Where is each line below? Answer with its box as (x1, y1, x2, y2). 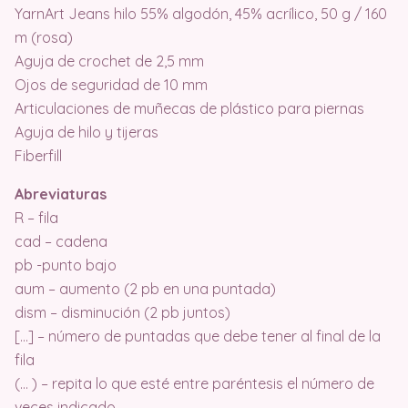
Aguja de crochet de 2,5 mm (15, 52, 204, 71)
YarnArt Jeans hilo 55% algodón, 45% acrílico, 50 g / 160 (15, 5, 387, 24)
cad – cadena (15, 232, 107, 251)
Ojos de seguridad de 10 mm (15, 76, 208, 95)
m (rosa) (15, 28, 73, 47)
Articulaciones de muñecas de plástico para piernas (15, 99, 364, 118)
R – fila (15, 209, 58, 228)
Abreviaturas (15, 185, 107, 204)
